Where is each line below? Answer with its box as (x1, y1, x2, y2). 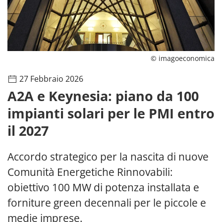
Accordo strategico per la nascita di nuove (7, 149, 209, 164)
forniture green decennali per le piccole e (7, 195, 206, 210)
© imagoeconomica (151, 53, 215, 63)
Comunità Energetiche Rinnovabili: (7, 165, 173, 179)
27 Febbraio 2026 (17, 73, 83, 84)
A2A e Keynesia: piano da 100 (7, 86, 199, 105)
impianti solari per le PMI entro (7, 104, 215, 122)
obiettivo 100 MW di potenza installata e (7, 180, 199, 194)
